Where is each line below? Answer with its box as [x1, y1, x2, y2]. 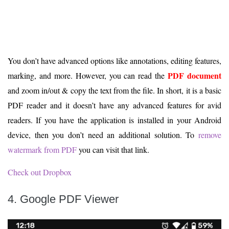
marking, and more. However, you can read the [8, 70, 168, 81]
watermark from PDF [8, 144, 77, 155]
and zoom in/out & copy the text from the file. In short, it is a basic [8, 85, 221, 96]
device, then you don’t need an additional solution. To [8, 129, 198, 141]
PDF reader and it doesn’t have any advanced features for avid [8, 100, 221, 111]
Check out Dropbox [8, 167, 72, 178]
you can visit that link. [77, 144, 149, 155]
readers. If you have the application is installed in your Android [8, 114, 221, 126]
